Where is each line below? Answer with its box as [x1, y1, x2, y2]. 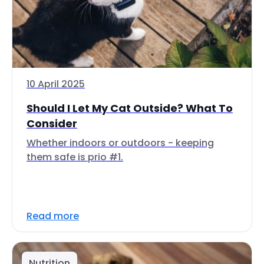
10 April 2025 [27, 77, 85, 91]
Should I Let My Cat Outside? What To [27, 101, 233, 115]
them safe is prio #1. [27, 150, 123, 164]
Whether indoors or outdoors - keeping [27, 136, 214, 150]
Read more [27, 209, 79, 223]
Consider [27, 116, 77, 131]
